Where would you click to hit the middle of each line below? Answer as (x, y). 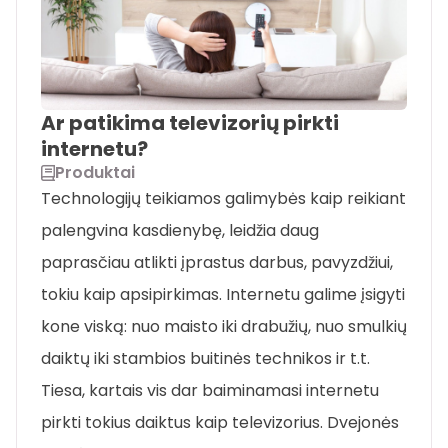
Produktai (95, 173)
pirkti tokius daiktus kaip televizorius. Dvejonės (220, 423)
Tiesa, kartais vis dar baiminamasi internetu (210, 391)
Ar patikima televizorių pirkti (190, 123)
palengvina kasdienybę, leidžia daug (180, 231)
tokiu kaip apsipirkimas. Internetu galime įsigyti (223, 295)
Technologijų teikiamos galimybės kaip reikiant (223, 199)
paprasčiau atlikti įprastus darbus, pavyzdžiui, (217, 263)
